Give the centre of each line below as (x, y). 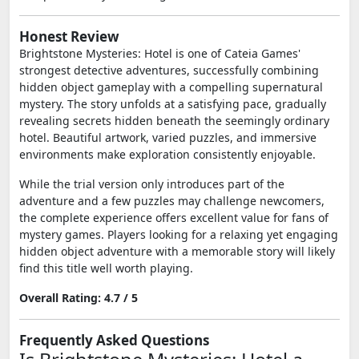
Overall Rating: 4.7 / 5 (79, 298)
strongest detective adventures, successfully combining (169, 70)
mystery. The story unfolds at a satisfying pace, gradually (173, 104)
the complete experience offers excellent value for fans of (174, 218)
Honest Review (69, 36)
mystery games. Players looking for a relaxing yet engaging (179, 234)
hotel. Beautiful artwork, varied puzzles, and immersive (168, 137)
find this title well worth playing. (106, 268)
